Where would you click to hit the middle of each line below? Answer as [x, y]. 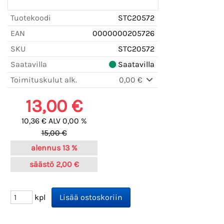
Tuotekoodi [31, 18]
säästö [41, 164]
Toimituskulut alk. [44, 80]
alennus [45, 148]
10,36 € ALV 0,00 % [54, 121]
